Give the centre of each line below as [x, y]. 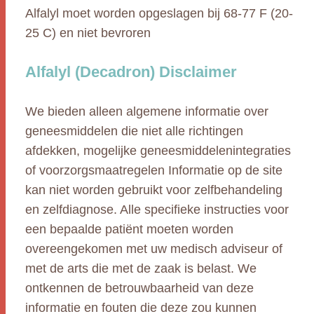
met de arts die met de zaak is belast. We [141, 268]
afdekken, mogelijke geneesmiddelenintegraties [158, 151]
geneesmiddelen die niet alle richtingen [134, 131]
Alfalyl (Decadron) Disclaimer [131, 72]
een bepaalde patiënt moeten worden [129, 229]
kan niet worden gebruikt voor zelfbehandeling [154, 190]
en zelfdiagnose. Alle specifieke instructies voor [157, 210]
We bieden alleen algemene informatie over [147, 111]
